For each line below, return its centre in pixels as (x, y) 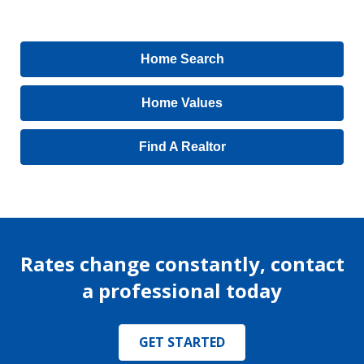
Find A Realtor (182, 147)
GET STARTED (182, 342)
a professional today (182, 290)
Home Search (182, 59)
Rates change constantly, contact (182, 264)
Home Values (182, 103)
